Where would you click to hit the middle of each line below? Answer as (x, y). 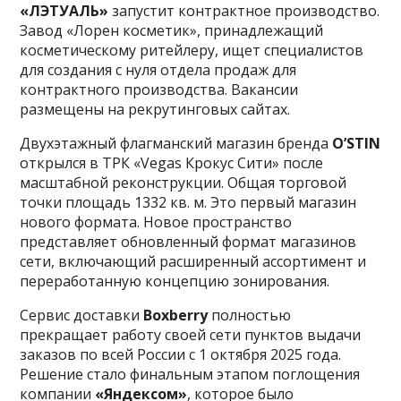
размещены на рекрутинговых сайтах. (155, 109)
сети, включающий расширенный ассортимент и (193, 261)
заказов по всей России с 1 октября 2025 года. (181, 354)
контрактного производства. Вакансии (159, 89)
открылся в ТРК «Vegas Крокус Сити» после (172, 162)
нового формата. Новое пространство (156, 222)
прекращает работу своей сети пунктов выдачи (191, 334)
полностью (252, 315)
